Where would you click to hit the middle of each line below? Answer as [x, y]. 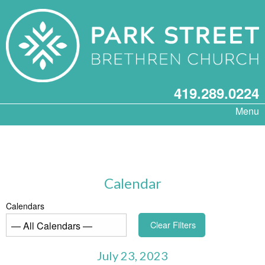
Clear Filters [173, 225]
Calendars [25, 206]
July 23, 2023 [132, 255]
